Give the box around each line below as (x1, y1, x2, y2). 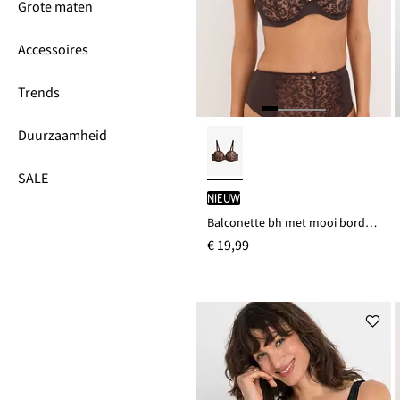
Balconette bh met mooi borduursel (365, 214, 377, 233)
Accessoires (18, 40, 88, 60)
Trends (18, 83, 60, 103)
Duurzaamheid (18, 126, 107, 146)
